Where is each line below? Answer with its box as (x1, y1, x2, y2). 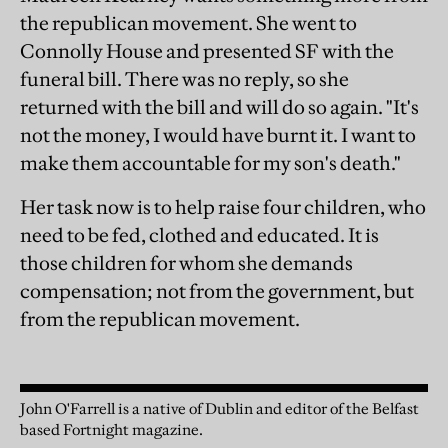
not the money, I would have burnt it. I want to (20, 123, 416, 147)
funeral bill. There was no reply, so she (20, 67, 349, 91)
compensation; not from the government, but (20, 279, 414, 303)
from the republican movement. (20, 307, 300, 331)
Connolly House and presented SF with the (20, 39, 394, 63)
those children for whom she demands (20, 251, 353, 275)
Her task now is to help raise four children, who (20, 195, 426, 219)
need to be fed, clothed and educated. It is (20, 223, 379, 247)
